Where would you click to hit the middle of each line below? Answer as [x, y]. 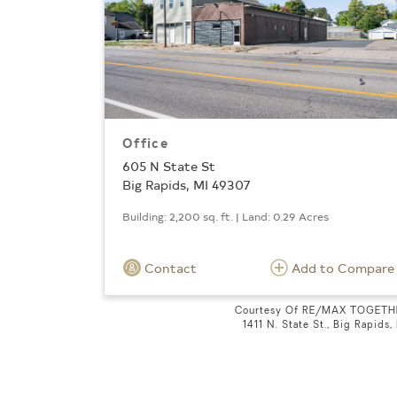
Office [145, 144]
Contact [169, 268]
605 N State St [169, 166]
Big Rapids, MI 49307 [186, 184]
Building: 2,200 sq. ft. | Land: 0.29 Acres [226, 216]
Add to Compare [343, 268]
